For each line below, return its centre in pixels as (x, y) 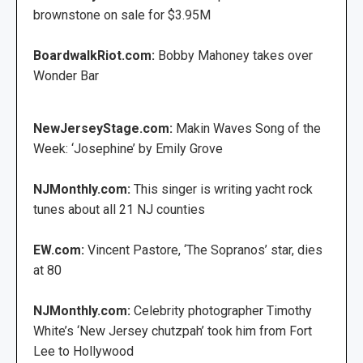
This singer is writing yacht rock (223, 189)
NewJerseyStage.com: (103, 128)
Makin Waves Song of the (248, 128)
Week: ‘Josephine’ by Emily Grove (128, 148)
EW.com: (60, 250)
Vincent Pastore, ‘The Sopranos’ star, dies (205, 250)
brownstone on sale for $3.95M (122, 15)
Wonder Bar (66, 75)
